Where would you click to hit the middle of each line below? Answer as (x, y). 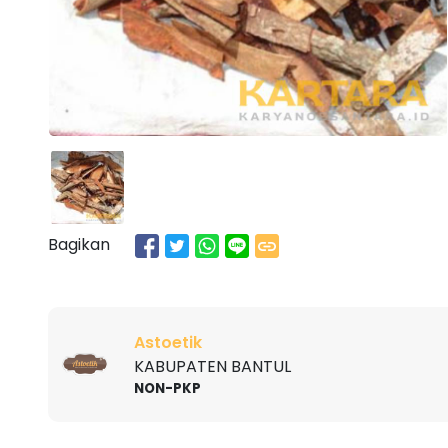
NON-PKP (167, 388)
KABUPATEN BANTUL (212, 366)
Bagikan (79, 245)
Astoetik (168, 342)
